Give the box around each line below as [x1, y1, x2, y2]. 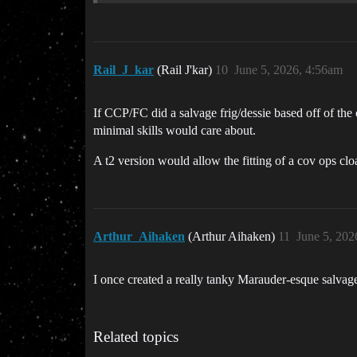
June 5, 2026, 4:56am [234, 63, 343, 77]
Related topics [93, 328, 178, 346]
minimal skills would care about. [93, 124, 256, 138]
